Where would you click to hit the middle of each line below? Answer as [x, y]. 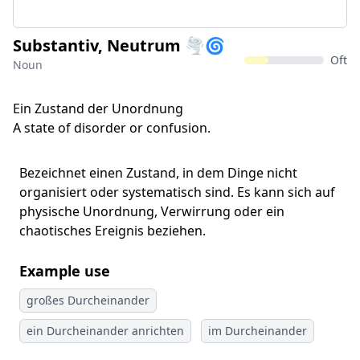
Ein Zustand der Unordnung [98, 108]
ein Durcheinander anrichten [105, 331]
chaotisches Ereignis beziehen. [112, 231]
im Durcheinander [258, 331]
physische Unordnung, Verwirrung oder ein [152, 211]
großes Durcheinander [88, 300]
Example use [65, 271]
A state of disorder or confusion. [112, 128]
